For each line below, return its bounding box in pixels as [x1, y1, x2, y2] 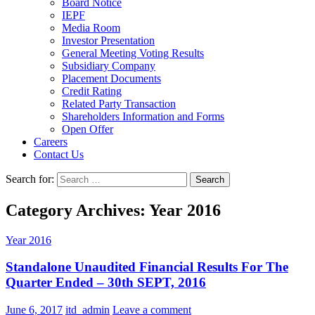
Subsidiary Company [62, 59, 155, 72]
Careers [34, 135, 67, 148]
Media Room [62, 21, 120, 34]
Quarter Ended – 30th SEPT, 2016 [6, 275, 206, 290]
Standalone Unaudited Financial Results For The [6, 259, 288, 275]
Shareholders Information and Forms [62, 110, 224, 122]
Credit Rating [62, 84, 122, 97]
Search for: [6, 172, 54, 185]
